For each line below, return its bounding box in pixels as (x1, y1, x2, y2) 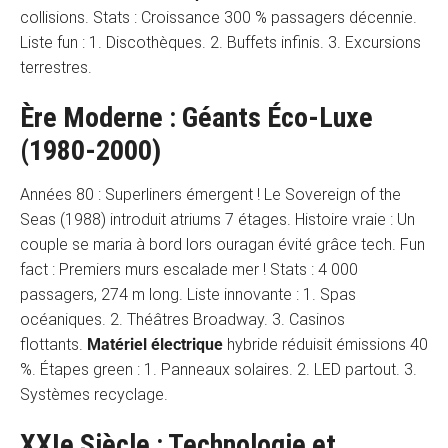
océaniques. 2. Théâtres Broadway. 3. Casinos (20, 310, 345, 330)
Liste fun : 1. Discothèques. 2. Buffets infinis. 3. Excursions (20, 33, 421, 53)
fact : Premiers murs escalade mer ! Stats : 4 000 (20, 260, 358, 280)
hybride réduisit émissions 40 (223, 335, 428, 355)
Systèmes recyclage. (20, 385, 168, 405)
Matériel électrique (87, 335, 223, 355)
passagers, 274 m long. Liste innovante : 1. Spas (20, 285, 356, 305)
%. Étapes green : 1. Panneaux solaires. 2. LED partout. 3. (20, 360, 417, 380)
